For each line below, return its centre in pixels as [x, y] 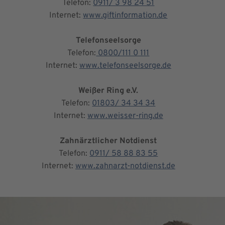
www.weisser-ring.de [125, 116]
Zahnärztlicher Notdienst [108, 141]
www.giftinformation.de [125, 15]
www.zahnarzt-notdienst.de [125, 166]
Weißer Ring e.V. [108, 91]
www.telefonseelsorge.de [125, 66]
